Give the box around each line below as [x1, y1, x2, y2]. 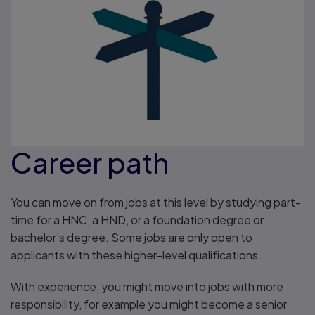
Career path [11, 144, 169, 181]
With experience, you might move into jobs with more [11, 279, 283, 295]
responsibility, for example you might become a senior [11, 297, 287, 312]
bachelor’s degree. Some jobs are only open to [11, 230, 252, 245]
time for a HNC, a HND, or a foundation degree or [11, 212, 264, 228]
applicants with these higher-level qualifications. [11, 247, 262, 263]
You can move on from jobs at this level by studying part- [11, 195, 301, 210]
